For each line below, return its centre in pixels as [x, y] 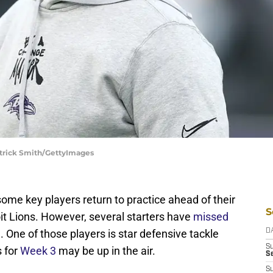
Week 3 [39, 251]
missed [211, 217]
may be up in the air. [107, 251]
